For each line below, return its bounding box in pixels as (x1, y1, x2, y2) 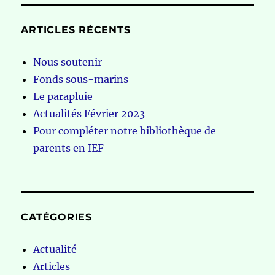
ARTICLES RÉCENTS (21, 24, 131, 36)
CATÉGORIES (21, 211, 92, 223)
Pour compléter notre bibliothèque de (33, 125, 217, 137)
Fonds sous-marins (33, 73, 129, 86)
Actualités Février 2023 (33, 107, 145, 120)
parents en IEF (33, 142, 104, 155)
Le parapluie (33, 90, 93, 103)
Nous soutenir (33, 56, 103, 69)
